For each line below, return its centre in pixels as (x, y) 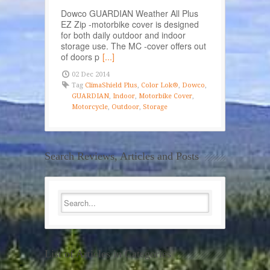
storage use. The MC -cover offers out (133, 46)
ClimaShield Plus (111, 86)
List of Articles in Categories (108, 254)
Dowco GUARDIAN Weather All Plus (130, 14)
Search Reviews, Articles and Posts (122, 156)
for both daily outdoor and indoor (123, 35)
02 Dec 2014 (91, 75)
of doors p (80, 57)
